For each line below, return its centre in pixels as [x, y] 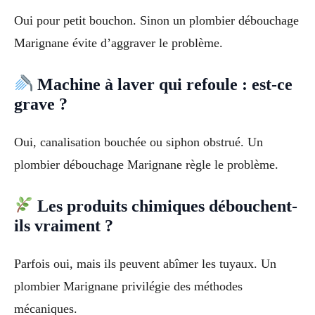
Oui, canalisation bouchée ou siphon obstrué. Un [139, 142]
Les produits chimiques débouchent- [166, 206]
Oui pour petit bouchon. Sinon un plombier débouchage [156, 21]
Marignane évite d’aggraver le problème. [118, 43]
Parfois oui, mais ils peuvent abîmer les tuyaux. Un [145, 263]
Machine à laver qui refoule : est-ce [163, 84]
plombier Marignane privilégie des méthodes [128, 286]
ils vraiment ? [64, 225]
